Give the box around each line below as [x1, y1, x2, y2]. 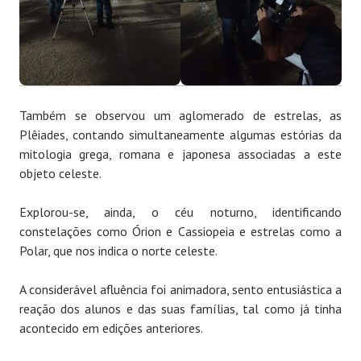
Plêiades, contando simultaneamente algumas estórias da [19, 127, 342, 143]
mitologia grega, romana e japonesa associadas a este [19, 146, 342, 163]
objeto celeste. [19, 165, 102, 182]
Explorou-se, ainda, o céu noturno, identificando [19, 204, 342, 221]
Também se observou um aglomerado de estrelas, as [19, 107, 342, 124]
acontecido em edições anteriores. [19, 320, 203, 337]
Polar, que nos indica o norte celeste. [19, 243, 218, 259]
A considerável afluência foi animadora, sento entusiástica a [19, 281, 342, 298]
